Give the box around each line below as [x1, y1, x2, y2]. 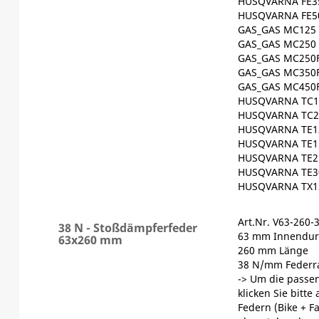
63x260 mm [58, 231, 122, 248]
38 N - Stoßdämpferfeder [58, 219, 197, 236]
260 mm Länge [238, 243, 308, 257]
